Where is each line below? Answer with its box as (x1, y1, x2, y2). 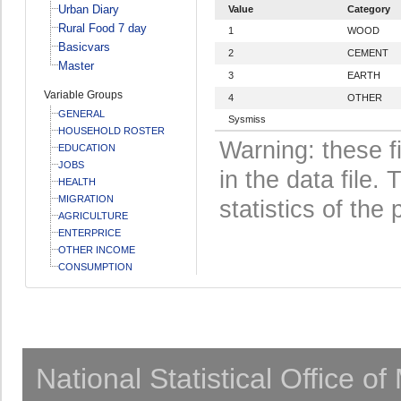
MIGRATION (57, 192, 114, 204)
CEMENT (346, 47, 388, 58)
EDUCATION (57, 141, 115, 153)
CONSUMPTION (57, 260, 132, 272)
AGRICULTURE (57, 209, 128, 221)
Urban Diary (57, 2, 119, 16)
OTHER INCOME (57, 243, 135, 255)
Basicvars (57, 39, 110, 54)
